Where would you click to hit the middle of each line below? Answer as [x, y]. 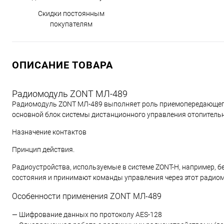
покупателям [71, 24]
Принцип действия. [43, 149]
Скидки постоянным [71, 13]
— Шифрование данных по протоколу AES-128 [87, 214]
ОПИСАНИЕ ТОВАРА [62, 65]
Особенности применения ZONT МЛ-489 [87, 196]
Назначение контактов [49, 132]
